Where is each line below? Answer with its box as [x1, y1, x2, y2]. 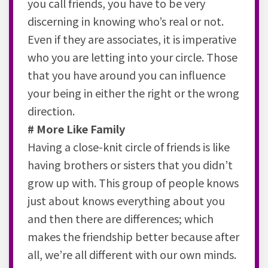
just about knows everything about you [28, 192, 225, 208]
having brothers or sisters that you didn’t [28, 156, 233, 172]
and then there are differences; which [28, 210, 214, 226]
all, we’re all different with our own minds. [28, 246, 236, 262]
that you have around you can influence [28, 66, 226, 83]
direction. [28, 102, 75, 118]
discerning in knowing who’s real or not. [28, 13, 224, 29]
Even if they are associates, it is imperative [28, 31, 236, 47]
